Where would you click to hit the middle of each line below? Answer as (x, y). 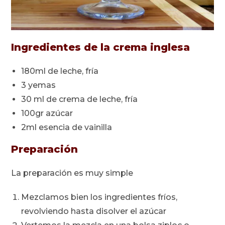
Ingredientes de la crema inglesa (101, 47)
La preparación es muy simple (72, 173)
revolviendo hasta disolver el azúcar (94, 211)
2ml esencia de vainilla (67, 128)
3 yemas (39, 85)
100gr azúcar (47, 114)
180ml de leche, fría (60, 71)
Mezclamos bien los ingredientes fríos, (99, 197)
